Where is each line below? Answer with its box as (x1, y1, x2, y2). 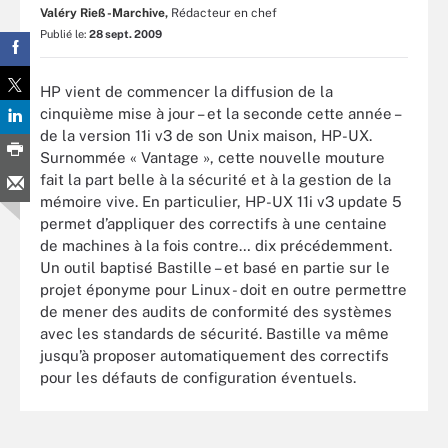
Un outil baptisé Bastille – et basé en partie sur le (40, 258, 390, 276)
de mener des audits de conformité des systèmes (40, 302, 392, 320)
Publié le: (40, 28, 89, 40)
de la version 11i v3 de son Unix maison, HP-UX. (40, 126, 372, 144)
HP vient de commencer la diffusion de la (40, 82, 333, 100)
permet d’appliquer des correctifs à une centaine (40, 214, 387, 232)
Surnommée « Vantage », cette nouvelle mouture (40, 148, 385, 166)
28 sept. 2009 (89, 28, 162, 40)
